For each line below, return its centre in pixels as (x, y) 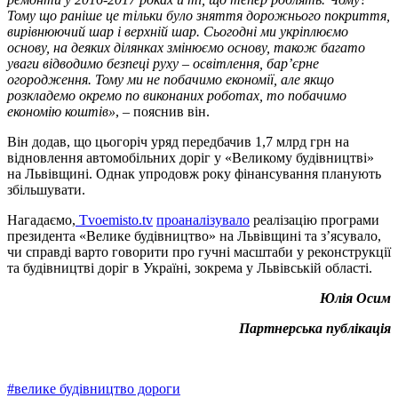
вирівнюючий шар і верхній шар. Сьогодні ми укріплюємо (178, 31)
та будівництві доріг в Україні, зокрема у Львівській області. (190, 267)
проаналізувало (203, 219)
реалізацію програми (314, 219)
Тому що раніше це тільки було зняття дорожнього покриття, (199, 15)
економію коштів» (61, 111)
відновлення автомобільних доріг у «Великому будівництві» (191, 157)
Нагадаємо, (41, 219)
